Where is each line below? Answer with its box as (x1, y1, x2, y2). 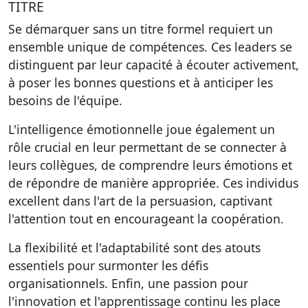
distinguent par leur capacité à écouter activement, (8, 56, 299, 73)
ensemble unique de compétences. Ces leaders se (8, 38, 292, 55)
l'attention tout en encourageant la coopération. (8, 210, 284, 227)
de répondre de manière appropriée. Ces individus (8, 175, 298, 191)
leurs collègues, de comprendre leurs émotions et (8, 157, 292, 173)
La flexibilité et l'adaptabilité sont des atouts (8, 239, 261, 256)
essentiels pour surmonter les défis (8, 257, 208, 274)
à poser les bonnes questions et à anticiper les (8, 74, 273, 91)
